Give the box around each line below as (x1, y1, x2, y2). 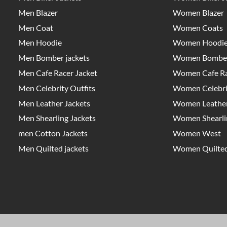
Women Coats (172, 22, 223, 32)
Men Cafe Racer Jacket (18, 68, 97, 78)
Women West (172, 128, 221, 138)
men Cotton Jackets (18, 128, 88, 138)
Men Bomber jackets (18, 53, 90, 63)
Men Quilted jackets (18, 143, 89, 154)
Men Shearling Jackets (18, 113, 96, 123)
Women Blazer (172, 7, 224, 17)
